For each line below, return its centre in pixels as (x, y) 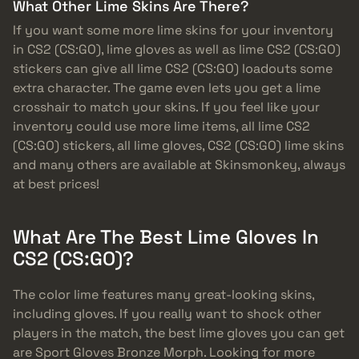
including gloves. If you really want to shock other (167, 314)
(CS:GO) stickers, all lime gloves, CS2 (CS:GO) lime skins (178, 146)
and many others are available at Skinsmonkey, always (179, 165)
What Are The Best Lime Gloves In (166, 237)
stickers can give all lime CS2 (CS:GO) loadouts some (173, 69)
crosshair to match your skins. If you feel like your (166, 107)
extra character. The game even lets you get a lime (167, 88)
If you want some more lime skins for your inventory (173, 30)
